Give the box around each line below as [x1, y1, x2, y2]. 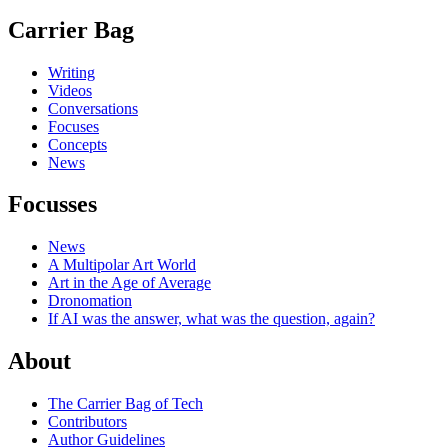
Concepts [48, 135, 107, 153]
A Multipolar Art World [48, 256, 196, 274]
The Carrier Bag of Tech [48, 395, 203, 413]
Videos [48, 81, 92, 99]
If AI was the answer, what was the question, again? [48, 310, 375, 328]
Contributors [48, 413, 127, 431]
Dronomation [48, 292, 132, 310]
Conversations [48, 99, 138, 117]
